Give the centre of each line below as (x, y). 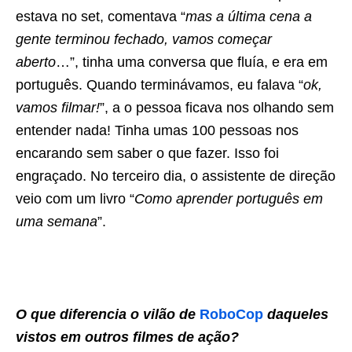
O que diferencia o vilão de (108, 315)
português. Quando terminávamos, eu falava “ (159, 85)
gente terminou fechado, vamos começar (144, 40)
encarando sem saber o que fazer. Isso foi (147, 154)
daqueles (296, 315)
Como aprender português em (229, 199)
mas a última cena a (249, 17)
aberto (36, 62)
